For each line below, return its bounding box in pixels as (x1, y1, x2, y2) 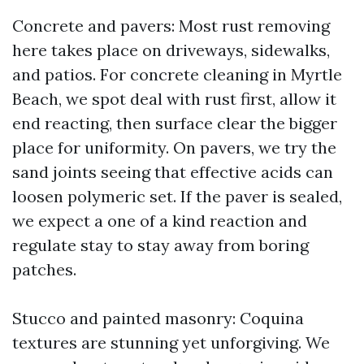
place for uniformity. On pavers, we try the (12, 137, 336, 158)
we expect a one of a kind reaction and (12, 210, 307, 231)
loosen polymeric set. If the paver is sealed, (12, 186, 342, 206)
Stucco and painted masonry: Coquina (12, 308, 304, 328)
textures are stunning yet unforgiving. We (12, 332, 330, 353)
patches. (12, 259, 76, 279)
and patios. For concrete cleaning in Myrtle (12, 64, 342, 84)
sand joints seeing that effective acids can (12, 162, 333, 182)
